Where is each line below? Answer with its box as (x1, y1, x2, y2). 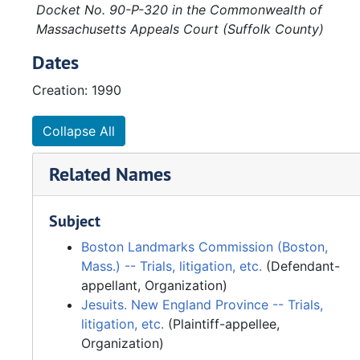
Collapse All (43, 123, 115, 139)
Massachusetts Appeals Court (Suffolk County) (36, 21, 324, 37)
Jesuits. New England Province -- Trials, (81, 297, 323, 313)
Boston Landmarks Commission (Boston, (81, 239, 328, 255)
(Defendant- (262, 258, 340, 274)
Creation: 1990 (32, 82, 121, 98)
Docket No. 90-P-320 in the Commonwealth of (36, 2, 322, 18)
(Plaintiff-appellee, (164, 316, 280, 332)
